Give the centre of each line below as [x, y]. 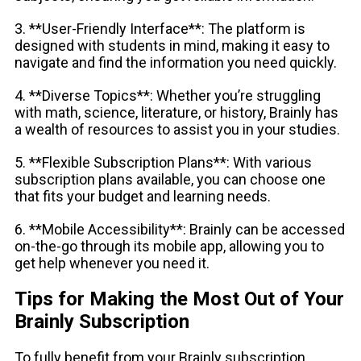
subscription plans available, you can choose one [170, 179]
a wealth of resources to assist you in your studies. [177, 129]
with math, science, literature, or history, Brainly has [176, 112]
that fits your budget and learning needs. [143, 196]
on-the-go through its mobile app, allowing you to [169, 246]
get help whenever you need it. [112, 263]
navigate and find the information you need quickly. [176, 62]
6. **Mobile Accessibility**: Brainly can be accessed [180, 229]
